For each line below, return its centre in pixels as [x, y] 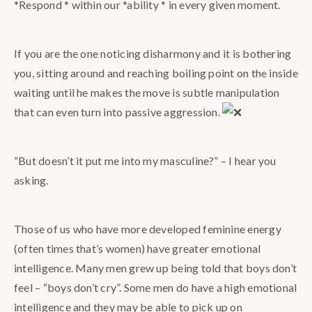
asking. [31, 180]
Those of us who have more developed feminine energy [148, 229]
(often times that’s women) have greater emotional [138, 249]
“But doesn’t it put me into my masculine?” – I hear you [145, 161]
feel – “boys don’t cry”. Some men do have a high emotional [156, 288]
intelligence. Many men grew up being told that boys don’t [156, 268]
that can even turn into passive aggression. [118, 112]
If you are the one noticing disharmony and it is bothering [153, 54]
